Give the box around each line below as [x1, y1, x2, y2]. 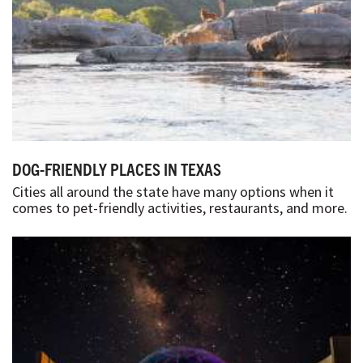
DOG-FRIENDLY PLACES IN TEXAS [12, 157, 221, 179]
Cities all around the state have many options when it [12, 181, 334, 201]
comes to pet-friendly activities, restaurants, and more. [12, 198, 348, 217]
